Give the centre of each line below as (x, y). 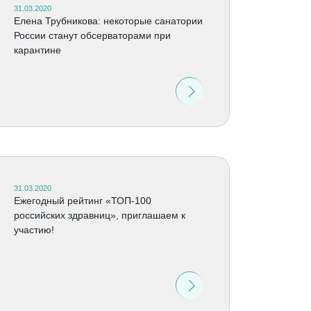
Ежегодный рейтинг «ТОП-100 (82, 201)
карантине (37, 50)
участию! (34, 230)
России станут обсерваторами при (92, 35)
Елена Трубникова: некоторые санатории (108, 21)
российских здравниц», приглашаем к (99, 215)
